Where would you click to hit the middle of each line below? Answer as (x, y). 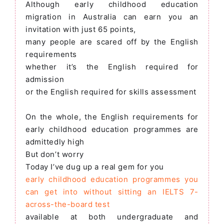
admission (45, 79)
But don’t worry (55, 154)
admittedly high (55, 142)
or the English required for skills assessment (111, 92)
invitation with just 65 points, (81, 29)
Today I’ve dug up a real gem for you (95, 167)
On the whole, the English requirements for (112, 117)
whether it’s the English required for (112, 67)
